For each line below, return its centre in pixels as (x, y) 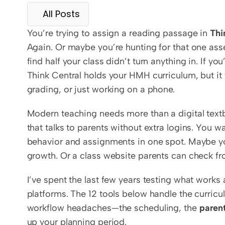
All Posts (61, 14)
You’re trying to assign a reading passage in (119, 33)
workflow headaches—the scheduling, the (113, 208)
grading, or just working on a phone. (101, 89)
